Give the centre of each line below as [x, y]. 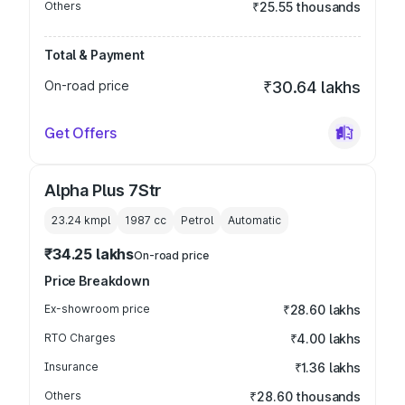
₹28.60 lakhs [321, 310]
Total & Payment [94, 55]
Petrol [197, 220]
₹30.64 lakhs [312, 87]
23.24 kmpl [81, 220]
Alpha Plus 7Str [103, 190]
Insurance [71, 367]
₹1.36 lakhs [327, 367]
